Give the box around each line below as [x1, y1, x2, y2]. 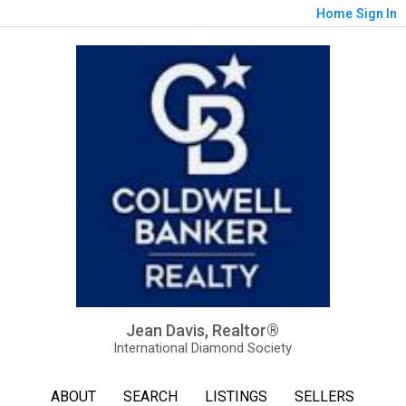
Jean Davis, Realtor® [126, 321, 280, 341]
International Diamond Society [113, 340, 293, 357]
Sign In [356, 6, 397, 21]
